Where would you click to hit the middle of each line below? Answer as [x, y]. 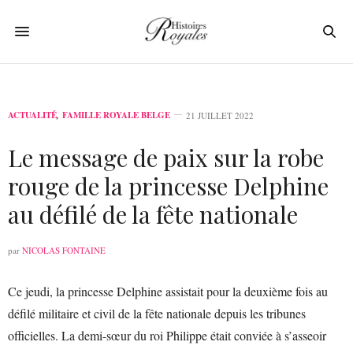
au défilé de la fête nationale [153, 214]
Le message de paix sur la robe [166, 158]
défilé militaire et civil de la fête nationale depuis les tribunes [157, 313]
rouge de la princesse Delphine [168, 186]
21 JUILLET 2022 [220, 115]
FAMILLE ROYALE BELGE [116, 115]
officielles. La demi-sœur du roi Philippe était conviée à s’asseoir [167, 335]
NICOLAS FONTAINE [64, 250]
